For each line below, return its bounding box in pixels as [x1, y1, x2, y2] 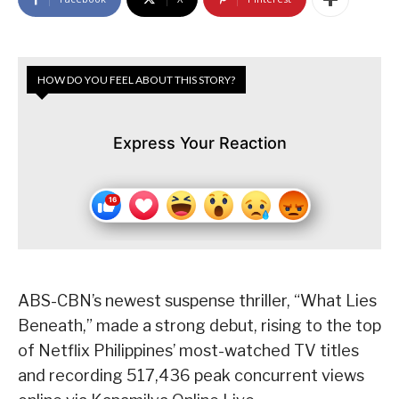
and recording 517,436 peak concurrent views [18, 366, 364, 386]
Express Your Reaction [112, 134, 287, 153]
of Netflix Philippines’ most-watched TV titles [18, 341, 359, 361]
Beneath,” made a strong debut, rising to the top [18, 316, 381, 336]
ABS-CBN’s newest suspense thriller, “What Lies [18, 291, 377, 311]
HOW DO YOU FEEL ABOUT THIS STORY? [37, 73, 235, 87]
